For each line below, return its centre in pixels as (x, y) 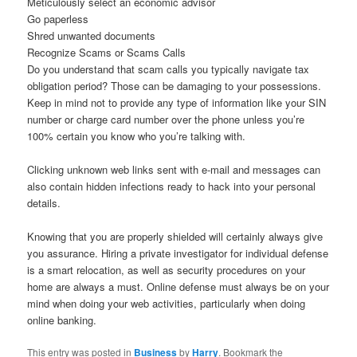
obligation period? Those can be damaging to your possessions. (175, 86)
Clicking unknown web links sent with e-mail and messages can (174, 170)
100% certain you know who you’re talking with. (137, 136)
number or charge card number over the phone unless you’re (166, 119)
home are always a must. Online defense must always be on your (178, 287)
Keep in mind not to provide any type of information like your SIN (177, 102)
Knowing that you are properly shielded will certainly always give (175, 237)
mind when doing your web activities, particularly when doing (167, 304)
